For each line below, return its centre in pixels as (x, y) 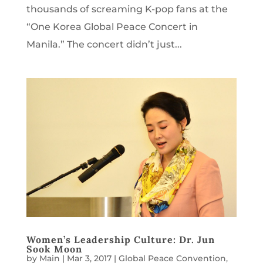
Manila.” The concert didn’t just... (104, 44)
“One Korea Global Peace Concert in (112, 26)
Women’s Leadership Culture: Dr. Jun (120, 240)
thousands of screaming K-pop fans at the (127, 9)
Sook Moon (54, 249)
